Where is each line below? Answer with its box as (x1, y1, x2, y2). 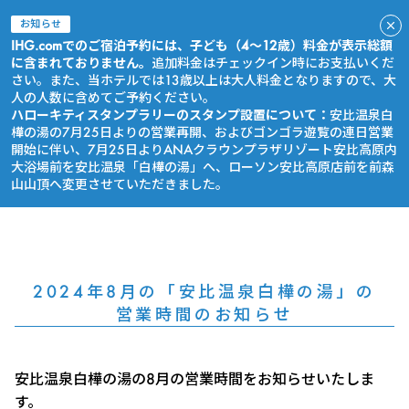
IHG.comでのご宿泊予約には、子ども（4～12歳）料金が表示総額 (11, 37, 393, 55)
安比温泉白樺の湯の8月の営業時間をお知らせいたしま (15, 369, 374, 389)
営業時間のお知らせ (115, 303, 294, 326)
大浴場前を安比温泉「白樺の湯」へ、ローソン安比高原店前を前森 (11, 158, 394, 176)
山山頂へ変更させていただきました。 (11, 175, 228, 194)
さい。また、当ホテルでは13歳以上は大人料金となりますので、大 (11, 71, 396, 89)
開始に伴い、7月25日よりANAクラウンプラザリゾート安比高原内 (11, 141, 397, 159)
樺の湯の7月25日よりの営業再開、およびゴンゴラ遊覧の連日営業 (11, 123, 393, 142)
